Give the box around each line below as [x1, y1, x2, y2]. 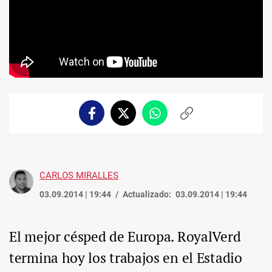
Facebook [90, 113, 129, 123]
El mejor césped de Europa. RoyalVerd [9, 227, 241, 246]
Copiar [185, 113, 213, 123]
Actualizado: [123, 189, 171, 199]
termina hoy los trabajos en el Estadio [9, 248, 242, 267]
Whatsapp [154, 113, 196, 123]
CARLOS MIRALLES [39, 170, 118, 181]
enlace [185, 125, 212, 135]
